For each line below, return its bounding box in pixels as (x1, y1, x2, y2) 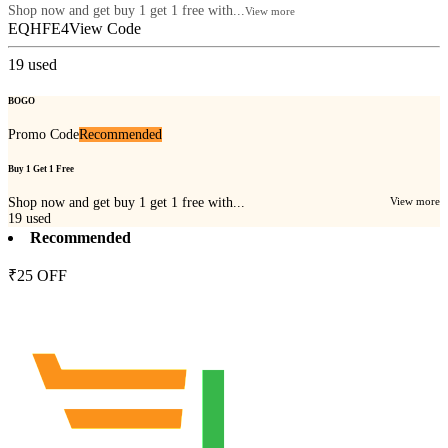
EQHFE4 (8, 20, 69, 38)
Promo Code (8, 126, 79, 142)
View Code (69, 20, 141, 38)
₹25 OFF (8, 267, 67, 285)
